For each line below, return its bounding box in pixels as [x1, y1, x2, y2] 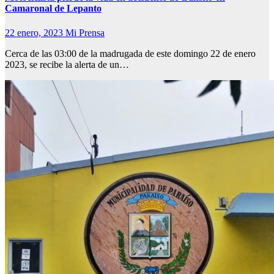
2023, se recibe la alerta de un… [5, 59, 129, 70]
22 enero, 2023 [5, 27, 65, 38]
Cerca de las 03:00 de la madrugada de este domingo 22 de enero [5, 48, 256, 59]
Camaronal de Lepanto [5, 3, 102, 14]
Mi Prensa [65, 27, 105, 38]
